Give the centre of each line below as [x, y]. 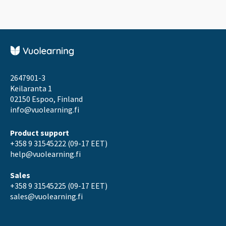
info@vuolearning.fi [45, 110]
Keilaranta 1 [31, 89]
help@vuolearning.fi [45, 154]
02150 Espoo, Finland [46, 99]
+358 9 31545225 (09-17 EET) [59, 186]
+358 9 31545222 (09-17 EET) [59, 144]
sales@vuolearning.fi [46, 197]
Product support [40, 133]
